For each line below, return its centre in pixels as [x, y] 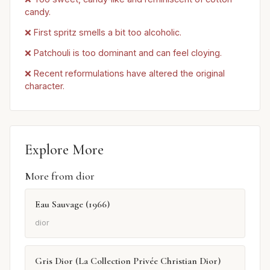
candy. [38, 12]
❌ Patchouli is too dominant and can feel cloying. [123, 52]
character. [45, 86]
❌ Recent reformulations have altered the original [125, 73]
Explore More [64, 149]
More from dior [60, 176]
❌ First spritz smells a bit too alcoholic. [103, 32]
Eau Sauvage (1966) [72, 204]
